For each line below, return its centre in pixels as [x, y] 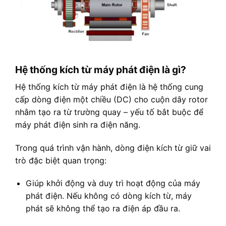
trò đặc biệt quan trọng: [61, 160]
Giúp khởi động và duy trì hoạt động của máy [113, 183]
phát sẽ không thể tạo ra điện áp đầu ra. [103, 209]
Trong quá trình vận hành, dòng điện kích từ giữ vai [113, 148]
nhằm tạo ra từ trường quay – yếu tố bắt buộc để [109, 112]
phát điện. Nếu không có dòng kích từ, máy [108, 196]
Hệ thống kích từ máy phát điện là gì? [101, 70]
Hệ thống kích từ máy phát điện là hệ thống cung [109, 87]
